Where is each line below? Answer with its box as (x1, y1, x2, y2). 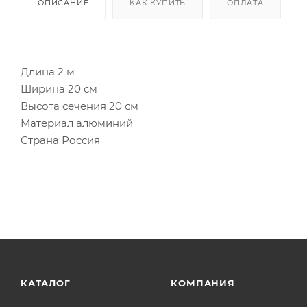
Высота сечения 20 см (21, 99, 138, 112)
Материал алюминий (21, 116, 133, 130)
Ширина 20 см (21, 82, 97, 95)
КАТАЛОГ (21, 277, 71, 288)
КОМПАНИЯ (171, 277, 235, 288)
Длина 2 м (21, 64, 75, 78)
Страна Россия (21, 133, 100, 147)
